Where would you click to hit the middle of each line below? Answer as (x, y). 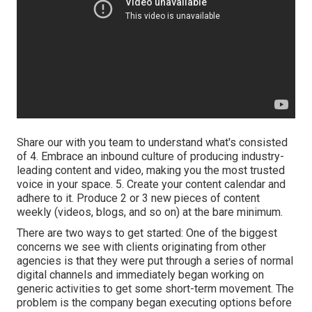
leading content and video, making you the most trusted (151, 171)
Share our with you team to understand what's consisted (152, 143)
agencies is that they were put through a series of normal (155, 261)
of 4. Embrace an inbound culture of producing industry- (150, 157)
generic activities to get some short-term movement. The (155, 289)
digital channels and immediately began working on (140, 275)
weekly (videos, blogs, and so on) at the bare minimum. (150, 212)
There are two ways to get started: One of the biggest (147, 233)
